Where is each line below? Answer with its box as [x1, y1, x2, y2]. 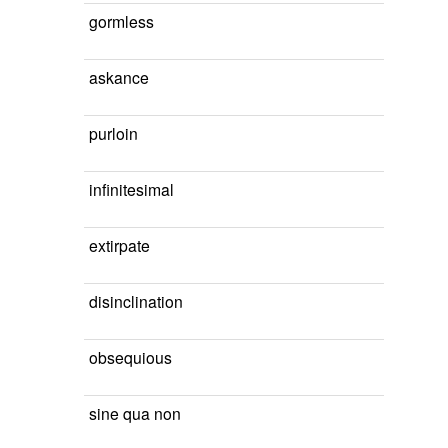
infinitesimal [89, 178, 174, 200]
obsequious [89, 346, 172, 368]
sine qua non [89, 402, 181, 424]
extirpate [89, 234, 150, 256]
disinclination [89, 290, 183, 312]
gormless [89, 10, 154, 32]
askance [89, 66, 149, 88]
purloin [89, 122, 138, 144]
